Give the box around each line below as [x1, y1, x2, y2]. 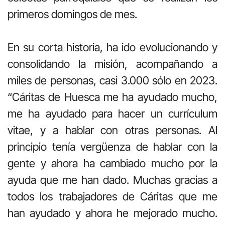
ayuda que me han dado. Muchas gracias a [8, 173, 217, 186]
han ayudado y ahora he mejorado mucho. [8, 206, 217, 219]
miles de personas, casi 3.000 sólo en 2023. [8, 73, 217, 87]
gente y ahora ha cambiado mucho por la [8, 156, 217, 170]
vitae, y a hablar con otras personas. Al [8, 123, 217, 137]
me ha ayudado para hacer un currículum [8, 106, 217, 120]
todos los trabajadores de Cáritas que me [8, 189, 217, 203]
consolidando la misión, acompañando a [8, 57, 217, 70]
